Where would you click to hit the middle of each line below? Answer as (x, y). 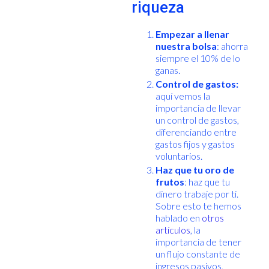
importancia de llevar (198, 107)
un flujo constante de (198, 253)
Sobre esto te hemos (198, 205)
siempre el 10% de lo (198, 58)
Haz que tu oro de (195, 169)
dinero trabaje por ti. (197, 193)
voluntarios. (179, 156)
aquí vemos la (183, 95)
